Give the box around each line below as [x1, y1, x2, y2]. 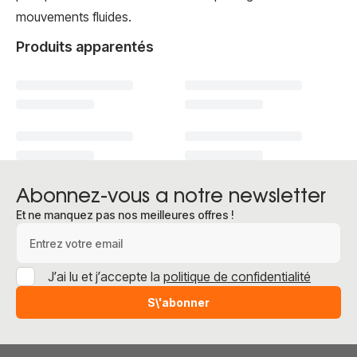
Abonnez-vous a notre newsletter [16, 187, 326, 206]
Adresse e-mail [15, 223, 100, 239]
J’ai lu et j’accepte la [48, 269, 163, 284]
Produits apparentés [16, 38, 154, 55]
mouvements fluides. [16, 9, 131, 25]
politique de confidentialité [163, 269, 311, 284]
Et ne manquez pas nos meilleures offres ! [16, 208, 234, 222]
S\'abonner [147, 296, 210, 309]
